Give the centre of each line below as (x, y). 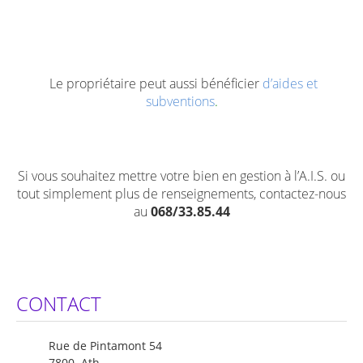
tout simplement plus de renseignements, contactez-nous (181, 194)
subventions (180, 102)
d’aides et (290, 84)
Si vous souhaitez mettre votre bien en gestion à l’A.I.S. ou (181, 176)
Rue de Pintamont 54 (89, 346)
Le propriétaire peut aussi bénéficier (156, 84)
